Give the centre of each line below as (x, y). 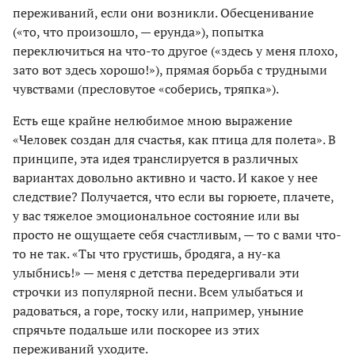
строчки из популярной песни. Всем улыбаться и (158, 292)
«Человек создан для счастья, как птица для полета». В (174, 140)
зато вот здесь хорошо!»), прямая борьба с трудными (170, 70)
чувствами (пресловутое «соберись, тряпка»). (146, 89)
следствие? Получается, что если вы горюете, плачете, (173, 197)
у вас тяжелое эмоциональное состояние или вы (156, 216)
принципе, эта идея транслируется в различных (155, 159)
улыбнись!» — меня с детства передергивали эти (156, 273)
